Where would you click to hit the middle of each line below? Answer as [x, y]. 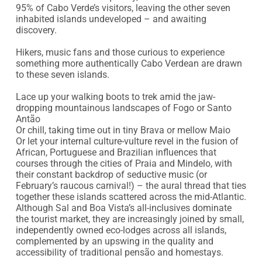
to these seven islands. [62, 75]
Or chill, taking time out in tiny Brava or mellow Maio [123, 130]
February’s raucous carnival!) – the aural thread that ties [131, 186]
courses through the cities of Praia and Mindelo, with [124, 163]
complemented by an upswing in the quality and [114, 241]
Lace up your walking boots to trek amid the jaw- [115, 97]
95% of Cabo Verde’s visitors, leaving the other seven [123, 8]
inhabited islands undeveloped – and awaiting [111, 19]
